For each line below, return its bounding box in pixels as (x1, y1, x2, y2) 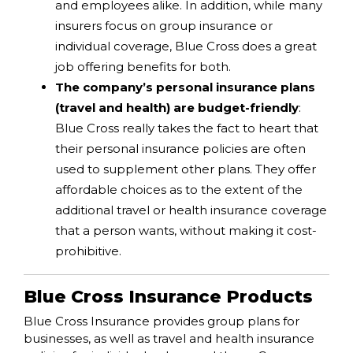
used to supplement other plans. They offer (55, 162, 316, 177)
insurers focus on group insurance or (55, 18, 273, 34)
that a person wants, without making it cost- (55, 223, 317, 239)
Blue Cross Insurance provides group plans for (24, 314, 299, 329)
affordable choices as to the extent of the (55, 182, 303, 198)
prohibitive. (55, 243, 121, 259)
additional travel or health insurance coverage (55, 203, 327, 218)
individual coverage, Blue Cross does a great (55, 39, 317, 54)
